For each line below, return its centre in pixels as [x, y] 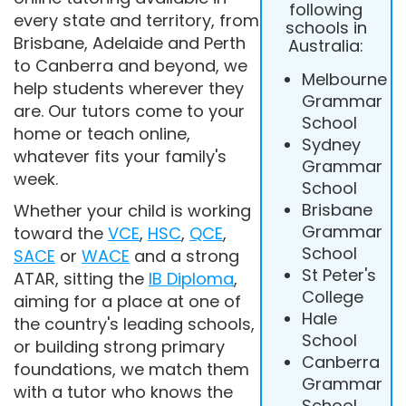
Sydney [331, 144]
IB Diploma [191, 279]
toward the [61, 233]
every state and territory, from [136, 20]
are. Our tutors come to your [129, 111]
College [332, 296]
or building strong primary [119, 347]
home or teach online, [102, 134]
